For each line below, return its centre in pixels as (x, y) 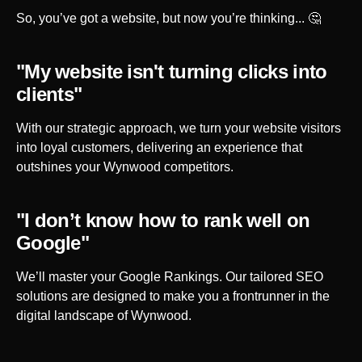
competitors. (197, 166)
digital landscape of (74, 315)
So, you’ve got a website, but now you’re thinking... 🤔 (168, 18)
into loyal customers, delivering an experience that (159, 147)
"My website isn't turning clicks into (172, 71)
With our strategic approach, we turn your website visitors (179, 128)
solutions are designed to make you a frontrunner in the (173, 296)
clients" (49, 94)
